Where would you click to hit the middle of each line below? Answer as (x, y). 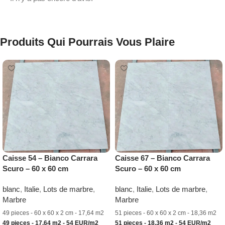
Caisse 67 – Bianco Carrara (162, 158)
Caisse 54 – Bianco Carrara (50, 158)
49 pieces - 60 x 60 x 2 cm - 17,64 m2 (53, 213)
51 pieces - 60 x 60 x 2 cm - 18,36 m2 (166, 213)
